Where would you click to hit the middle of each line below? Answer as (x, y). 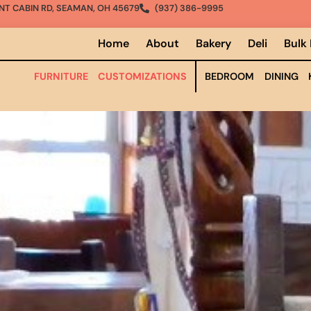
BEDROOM (230, 76)
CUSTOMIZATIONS (142, 76)
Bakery (213, 43)
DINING (281, 76)
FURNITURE (61, 76)
